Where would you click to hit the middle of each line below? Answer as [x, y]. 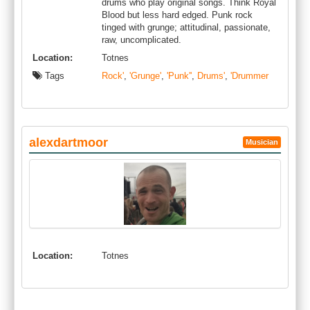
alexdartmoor [69, 143]
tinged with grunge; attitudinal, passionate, [186, 27]
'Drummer [249, 76]
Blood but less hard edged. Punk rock [177, 15]
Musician [262, 142]
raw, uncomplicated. [142, 40]
